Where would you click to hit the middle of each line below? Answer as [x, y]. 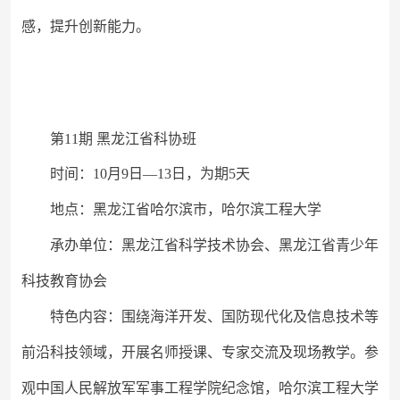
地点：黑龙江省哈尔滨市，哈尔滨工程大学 [186, 209]
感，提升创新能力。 [86, 26]
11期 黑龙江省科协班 [130, 139]
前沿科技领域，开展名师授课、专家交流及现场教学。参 [200, 352]
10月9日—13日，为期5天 [171, 174]
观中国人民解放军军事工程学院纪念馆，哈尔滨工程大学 [200, 388]
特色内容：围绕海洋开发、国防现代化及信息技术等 [214, 317]
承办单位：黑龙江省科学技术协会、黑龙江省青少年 [214, 245]
